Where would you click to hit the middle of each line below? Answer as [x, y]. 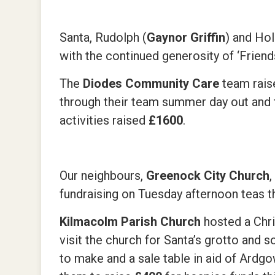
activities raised [104, 120]
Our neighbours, [103, 176]
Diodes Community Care [151, 83]
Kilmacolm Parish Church [132, 222]
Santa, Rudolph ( [103, 37]
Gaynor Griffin [186, 37]
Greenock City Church [208, 176]
